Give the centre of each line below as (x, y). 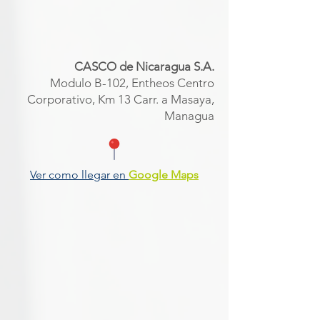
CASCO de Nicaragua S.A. (144, 66)
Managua (189, 116)
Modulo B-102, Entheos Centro (132, 83)
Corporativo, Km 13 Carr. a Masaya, (121, 99)
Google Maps (164, 175)
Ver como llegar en (79, 175)
